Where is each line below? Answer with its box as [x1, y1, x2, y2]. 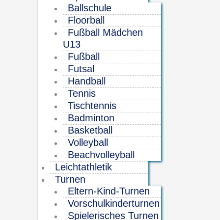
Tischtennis [67, 100, 116, 111]
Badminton [67, 112, 114, 123]
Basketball [67, 124, 112, 136]
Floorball [67, 14, 105, 26]
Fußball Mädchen [67, 27, 143, 38]
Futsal [67, 63, 94, 74]
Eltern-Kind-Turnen [67, 185, 150, 196]
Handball [67, 75, 106, 86]
